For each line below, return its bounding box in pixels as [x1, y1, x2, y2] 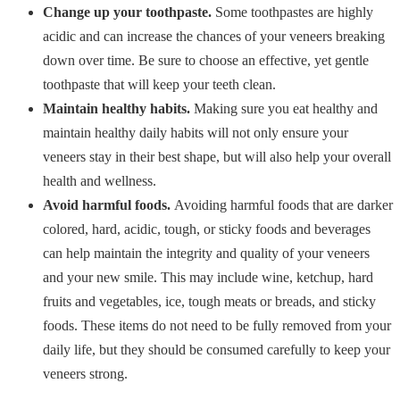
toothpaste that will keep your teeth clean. [43, 76, 276, 92]
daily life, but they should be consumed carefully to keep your [43, 341, 390, 357]
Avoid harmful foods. [43, 196, 174, 212]
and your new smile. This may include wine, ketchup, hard [43, 269, 373, 285]
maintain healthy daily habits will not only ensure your [43, 124, 348, 140]
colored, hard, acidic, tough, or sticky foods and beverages [43, 221, 371, 237]
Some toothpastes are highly [215, 4, 373, 20]
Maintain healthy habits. [43, 100, 194, 116]
